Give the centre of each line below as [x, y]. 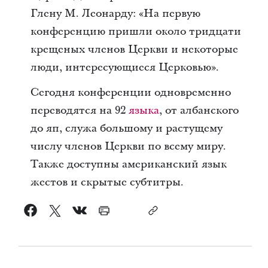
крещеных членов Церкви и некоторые [134, 49]
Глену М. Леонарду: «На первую [115, 13]
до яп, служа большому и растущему [126, 128]
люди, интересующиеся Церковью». [124, 67]
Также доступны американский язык [128, 164]
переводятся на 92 [79, 110]
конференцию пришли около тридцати [135, 31]
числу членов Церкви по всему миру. [128, 146]
